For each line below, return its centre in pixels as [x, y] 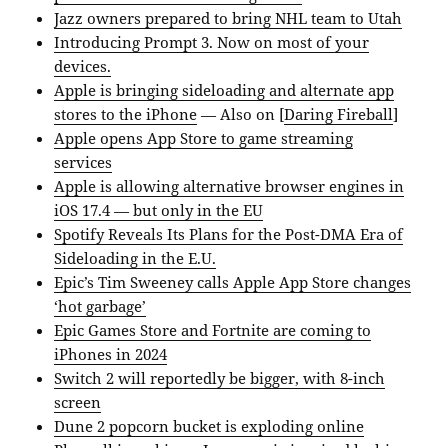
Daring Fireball [339, 114]
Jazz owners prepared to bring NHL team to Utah [228, 18]
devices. [83, 66]
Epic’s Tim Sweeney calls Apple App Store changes [233, 282]
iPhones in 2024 [111, 354]
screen [78, 402]
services [83, 162]
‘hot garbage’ [100, 306]
